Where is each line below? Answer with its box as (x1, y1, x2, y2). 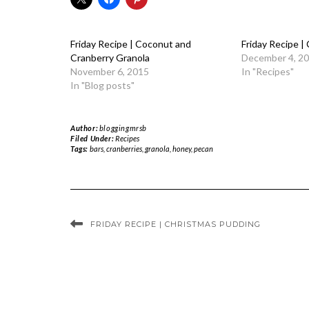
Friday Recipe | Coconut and (70, 38, 191, 50)
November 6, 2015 (70, 66, 149, 77)
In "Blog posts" (70, 79, 134, 91)
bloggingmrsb (99, 123, 148, 132)
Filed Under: (70, 134, 115, 143)
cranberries (106, 144, 142, 153)
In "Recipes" (241, 66, 294, 77)
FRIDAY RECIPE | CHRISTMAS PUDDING (90, 219, 261, 229)
